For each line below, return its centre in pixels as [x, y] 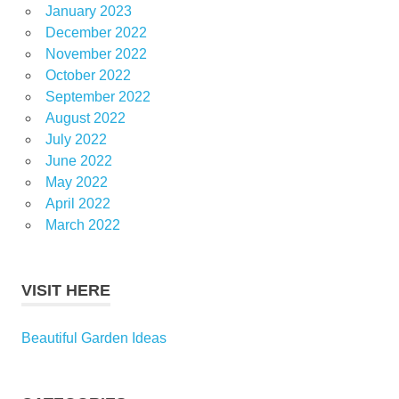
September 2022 [98, 97]
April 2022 [77, 204]
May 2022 [76, 183]
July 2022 [76, 140]
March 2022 [82, 225]
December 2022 [96, 33]
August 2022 [85, 118]
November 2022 [96, 54]
